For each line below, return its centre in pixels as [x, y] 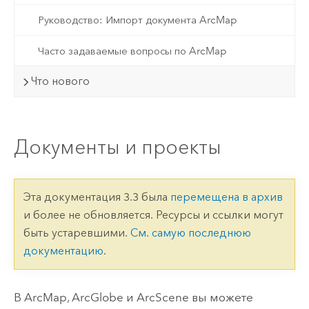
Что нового [61, 81]
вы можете [221, 297]
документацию [63, 251]
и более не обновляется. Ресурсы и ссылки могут [153, 215]
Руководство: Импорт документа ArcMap [137, 20]
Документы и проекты [117, 147]
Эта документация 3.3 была [97, 197]
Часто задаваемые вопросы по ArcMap [132, 51]
